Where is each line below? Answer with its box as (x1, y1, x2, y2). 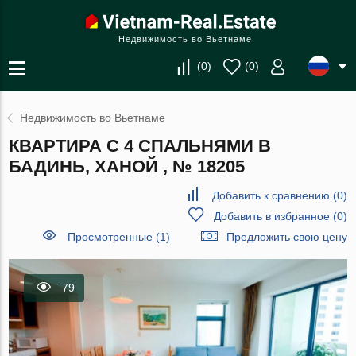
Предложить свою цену (226, 230, 347, 243)
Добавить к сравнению (211, 189, 330, 202)
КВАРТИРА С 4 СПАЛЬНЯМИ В (9, 136, 272, 156)
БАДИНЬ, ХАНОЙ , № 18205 (9, 157, 246, 176)
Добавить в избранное (213, 210, 330, 222)
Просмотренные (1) (67, 230, 170, 243)
